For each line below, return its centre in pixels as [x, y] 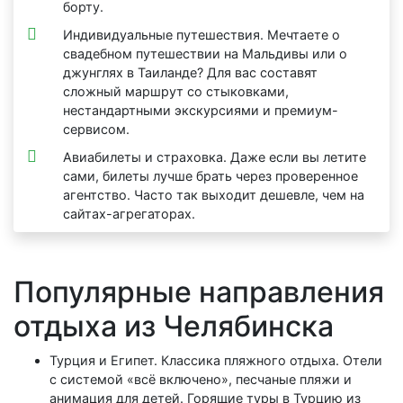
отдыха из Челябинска [174, 327]
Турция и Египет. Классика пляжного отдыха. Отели [216, 361]
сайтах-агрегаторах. [129, 214]
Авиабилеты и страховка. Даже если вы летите [215, 157]
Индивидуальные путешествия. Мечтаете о [201, 35]
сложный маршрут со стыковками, [176, 92]
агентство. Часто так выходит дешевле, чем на [214, 195]
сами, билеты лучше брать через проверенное [210, 176]
